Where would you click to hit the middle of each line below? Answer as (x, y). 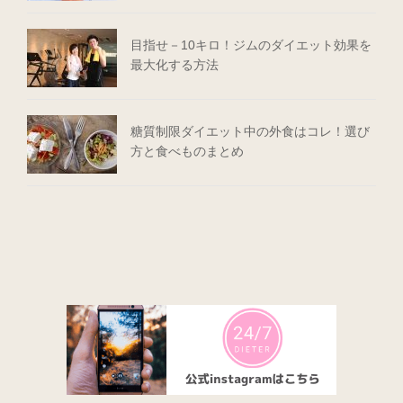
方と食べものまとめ (187, 152)
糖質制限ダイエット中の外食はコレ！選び (250, 132)
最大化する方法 (175, 65)
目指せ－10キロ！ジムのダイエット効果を (251, 45)
